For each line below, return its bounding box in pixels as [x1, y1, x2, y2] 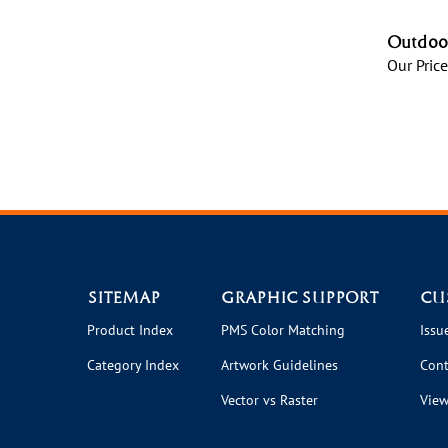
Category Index [87, 351, 179, 369]
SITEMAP [87, 283, 160, 302]
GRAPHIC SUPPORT [221, 283, 378, 302]
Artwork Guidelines [221, 351, 338, 369]
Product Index [87, 316, 173, 334]
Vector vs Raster [221, 386, 318, 404]
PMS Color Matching [221, 316, 345, 334]
